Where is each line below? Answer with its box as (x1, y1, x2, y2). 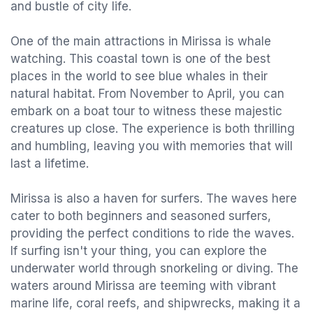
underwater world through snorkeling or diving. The (10, 261, 298, 275)
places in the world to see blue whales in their (10, 69, 268, 83)
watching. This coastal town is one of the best (10, 52, 270, 66)
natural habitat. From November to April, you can (10, 87, 284, 101)
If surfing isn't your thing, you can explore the (10, 244, 267, 258)
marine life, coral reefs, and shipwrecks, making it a (10, 296, 300, 310)
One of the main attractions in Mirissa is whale (10, 34, 271, 48)
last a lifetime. (10, 156, 89, 170)
